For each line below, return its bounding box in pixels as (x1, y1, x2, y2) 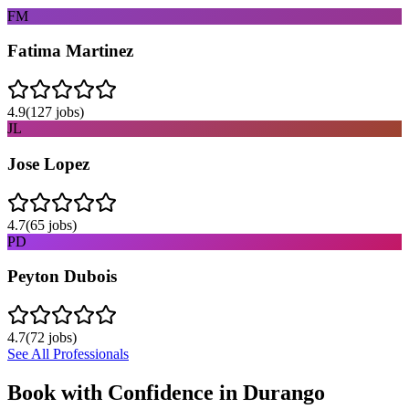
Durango (243, 380, 325, 404)
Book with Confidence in (7, 380, 243, 404)
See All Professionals (7, 346, 129, 362)
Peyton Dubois (7, 267, 117, 287)
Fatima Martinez (7, 41, 133, 61)
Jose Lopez (7, 153, 89, 173)
